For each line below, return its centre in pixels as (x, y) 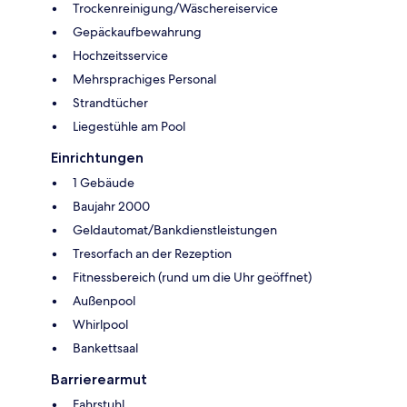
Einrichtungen (97, 158)
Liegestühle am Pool (129, 127)
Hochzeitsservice (120, 56)
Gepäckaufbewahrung (137, 32)
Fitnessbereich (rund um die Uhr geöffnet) (192, 278)
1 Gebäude (104, 183)
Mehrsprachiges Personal (144, 79)
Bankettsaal (105, 348)
